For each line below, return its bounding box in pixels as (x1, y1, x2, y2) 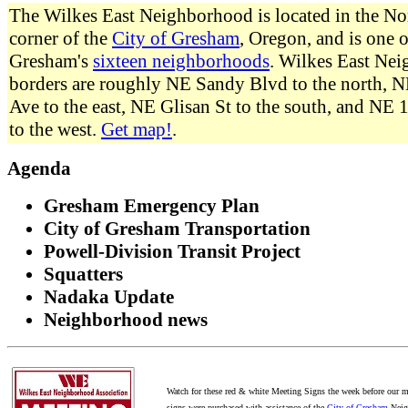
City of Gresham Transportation (44, 218, 311, 240)
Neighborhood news (44, 309, 208, 331)
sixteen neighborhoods (93, 50, 270, 73)
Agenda (7, 158, 71, 180)
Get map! (101, 118, 172, 141)
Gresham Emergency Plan (44, 195, 260, 218)
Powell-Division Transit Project (44, 240, 301, 263)
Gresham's (9, 50, 93, 73)
